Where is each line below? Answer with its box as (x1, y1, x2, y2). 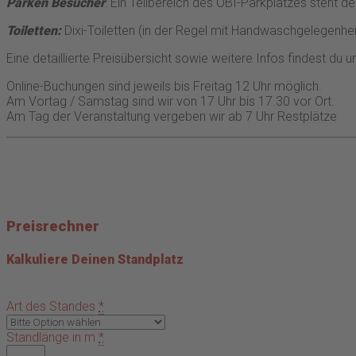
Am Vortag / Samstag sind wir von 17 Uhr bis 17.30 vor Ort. (6, 94, 335, 109)
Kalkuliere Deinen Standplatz (6, 252, 184, 268)
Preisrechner (6, 218, 99, 235)
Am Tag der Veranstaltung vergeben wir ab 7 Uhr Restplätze (6, 109, 337, 124)
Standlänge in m (6, 330, 95, 346)
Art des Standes (6, 299, 95, 315)
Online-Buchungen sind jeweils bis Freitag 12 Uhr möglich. (6, 79, 322, 94)
